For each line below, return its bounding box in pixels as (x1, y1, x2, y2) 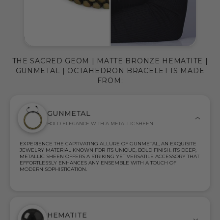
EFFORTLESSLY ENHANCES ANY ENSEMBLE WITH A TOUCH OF (20, 160, 176, 166)
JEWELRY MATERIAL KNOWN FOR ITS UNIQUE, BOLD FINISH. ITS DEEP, (20, 147, 196, 154)
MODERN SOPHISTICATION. (20, 166, 87, 173)
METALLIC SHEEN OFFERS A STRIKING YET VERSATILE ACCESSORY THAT (20, 153, 199, 160)
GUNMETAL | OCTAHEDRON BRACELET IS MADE (15, 66, 205, 76)
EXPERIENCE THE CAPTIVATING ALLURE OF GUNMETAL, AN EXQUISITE (20, 140, 196, 147)
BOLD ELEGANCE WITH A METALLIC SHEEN (47, 121, 153, 127)
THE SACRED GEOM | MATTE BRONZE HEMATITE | (12, 56, 208, 66)
